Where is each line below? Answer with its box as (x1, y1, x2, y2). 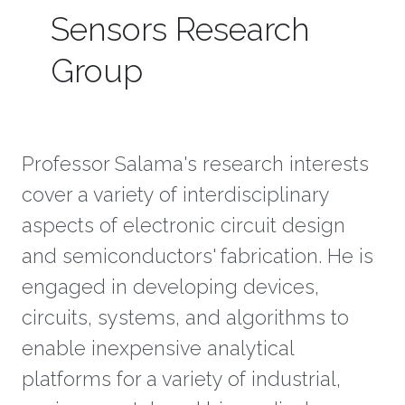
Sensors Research (51, 10, 310, 48)
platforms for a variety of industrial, (22, 368, 341, 391)
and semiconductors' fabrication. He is (22, 245, 373, 268)
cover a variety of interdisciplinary (22, 184, 329, 206)
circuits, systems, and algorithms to (22, 306, 349, 329)
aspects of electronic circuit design (22, 214, 345, 237)
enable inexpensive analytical (22, 337, 294, 360)
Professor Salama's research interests (22, 153, 369, 175)
